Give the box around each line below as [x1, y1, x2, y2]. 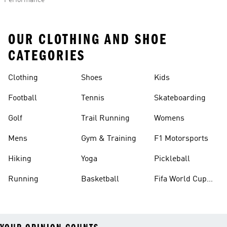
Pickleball [154, 155, 190, 163]
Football [8, 94, 37, 102]
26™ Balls [154, 187, 190, 196]
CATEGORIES [8, 47, 85, 64]
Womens [154, 115, 184, 123]
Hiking [8, 155, 31, 163]
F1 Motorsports [154, 135, 208, 143]
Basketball [81, 175, 119, 183]
